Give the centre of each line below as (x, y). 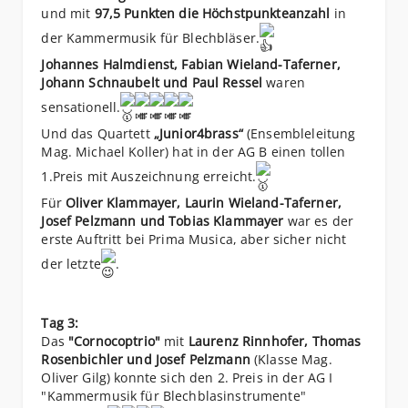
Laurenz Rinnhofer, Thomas (275, 342)
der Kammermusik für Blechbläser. (151, 38)
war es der (319, 221)
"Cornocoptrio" (115, 342)
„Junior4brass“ (198, 134)
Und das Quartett (97, 134)
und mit (68, 14)
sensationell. (81, 107)
